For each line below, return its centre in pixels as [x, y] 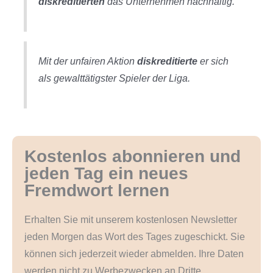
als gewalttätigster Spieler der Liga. [115, 79]
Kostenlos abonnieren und [133, 157]
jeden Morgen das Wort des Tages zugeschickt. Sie [135, 237]
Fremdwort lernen [97, 191]
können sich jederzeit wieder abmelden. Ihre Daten [134, 254]
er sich [213, 62]
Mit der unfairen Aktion [88, 62]
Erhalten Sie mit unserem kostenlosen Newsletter [131, 220]
